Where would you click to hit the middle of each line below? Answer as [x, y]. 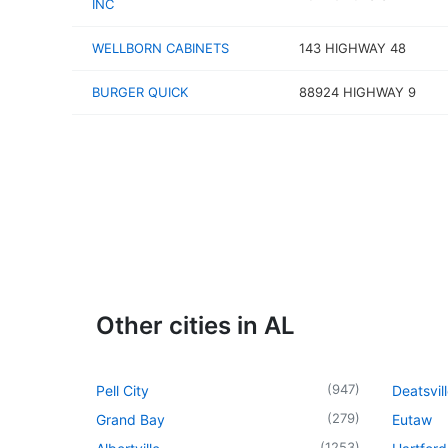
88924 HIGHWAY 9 [357, 92]
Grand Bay [130, 419]
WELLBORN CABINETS [160, 48]
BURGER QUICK [140, 92]
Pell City [122, 390]
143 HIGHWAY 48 [352, 48]
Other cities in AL [195, 325]
